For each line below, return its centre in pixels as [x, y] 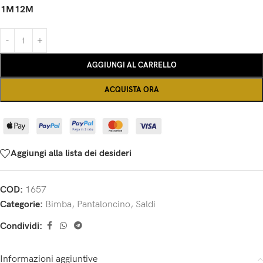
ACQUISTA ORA [131, 90]
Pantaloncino [104, 205]
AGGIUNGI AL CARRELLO [131, 65]
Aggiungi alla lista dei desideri [71, 153]
